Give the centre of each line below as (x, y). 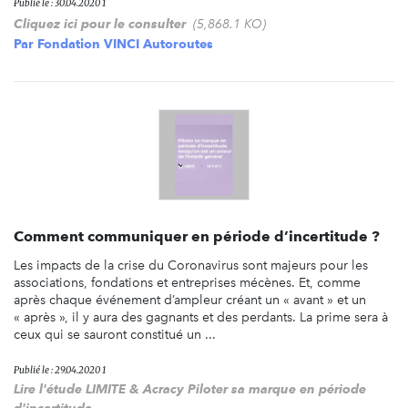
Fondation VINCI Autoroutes (125, 43)
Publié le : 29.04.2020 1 (60, 370)
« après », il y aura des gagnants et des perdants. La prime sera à (201, 317)
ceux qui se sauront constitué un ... (115, 334)
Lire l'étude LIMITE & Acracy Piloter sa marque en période (190, 388)
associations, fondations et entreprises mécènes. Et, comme (187, 282)
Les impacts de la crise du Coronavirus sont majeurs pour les (191, 265)
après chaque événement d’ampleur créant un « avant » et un (190, 300)
